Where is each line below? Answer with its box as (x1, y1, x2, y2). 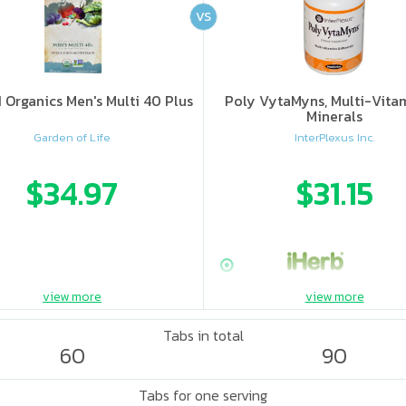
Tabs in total (162, 324, 244, 346)
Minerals (306, 105, 362, 127)
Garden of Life (34, 129, 111, 147)
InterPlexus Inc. (295, 129, 374, 147)
